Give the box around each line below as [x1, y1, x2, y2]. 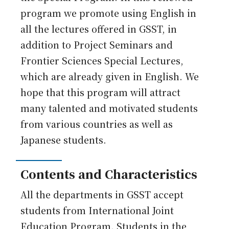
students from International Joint [20, 203, 174, 217]
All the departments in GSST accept [20, 188, 184, 201]
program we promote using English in [20, 6, 197, 19]
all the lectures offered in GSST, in [20, 22, 177, 35]
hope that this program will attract [20, 85, 181, 99]
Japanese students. [20, 133, 107, 146]
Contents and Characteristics [20, 165, 198, 182]
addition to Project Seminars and [20, 38, 173, 51]
